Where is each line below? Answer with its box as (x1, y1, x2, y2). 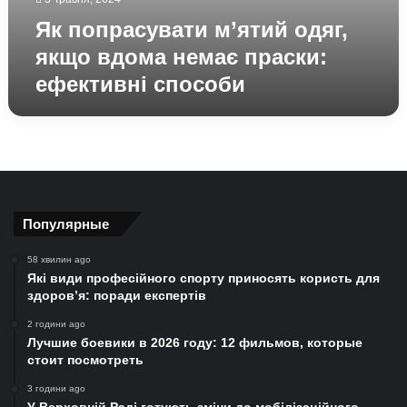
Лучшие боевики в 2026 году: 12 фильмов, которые (27, 335, 362, 350)
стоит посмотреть (27, 352, 144, 367)
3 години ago (27, 383, 85, 393)
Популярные (23, 216, 109, 232)
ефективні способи (35, 72, 245, 96)
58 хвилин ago (27, 254, 91, 264)
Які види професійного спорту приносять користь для (27, 271, 380, 285)
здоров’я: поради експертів (27, 288, 206, 303)
